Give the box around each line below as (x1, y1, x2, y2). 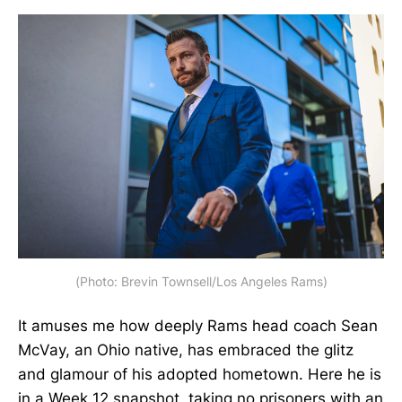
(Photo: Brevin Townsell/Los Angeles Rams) (74, 273, 328, 289)
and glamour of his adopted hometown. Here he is (18, 364, 381, 383)
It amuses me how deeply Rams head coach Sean (18, 316, 378, 335)
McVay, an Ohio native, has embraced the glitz (18, 340, 354, 359)
